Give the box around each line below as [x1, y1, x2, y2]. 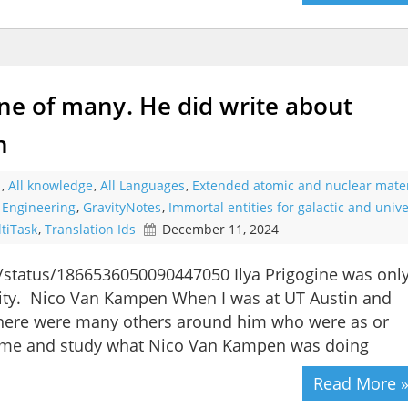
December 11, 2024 [162, 220, 279, 239]
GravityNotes [83, 199, 161, 217]
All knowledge [8, 177, 93, 195]
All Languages [100, 177, 185, 195]
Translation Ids [45, 220, 136, 239]
